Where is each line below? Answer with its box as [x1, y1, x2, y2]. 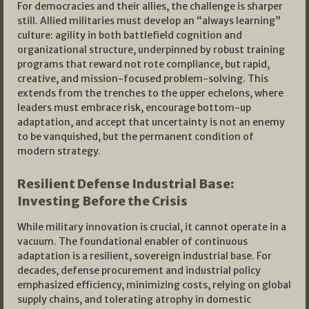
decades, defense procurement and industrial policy [17, 264, 261, 277]
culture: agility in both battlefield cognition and [17, 29, 242, 42]
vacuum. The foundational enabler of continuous [17, 235, 248, 248]
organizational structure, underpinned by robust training [17, 43, 285, 57]
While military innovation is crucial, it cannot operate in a [17, 221, 286, 234]
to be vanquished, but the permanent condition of [17, 130, 254, 143]
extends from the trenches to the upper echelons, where [17, 87, 283, 100]
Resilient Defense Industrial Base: [17, 176, 234, 192]
